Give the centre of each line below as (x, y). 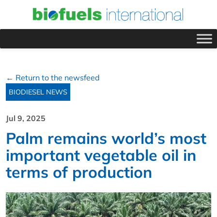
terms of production (79, 172)
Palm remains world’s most (106, 138)
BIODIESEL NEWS (38, 92)
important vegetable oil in (101, 155)
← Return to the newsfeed (53, 77)
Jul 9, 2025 (26, 118)
